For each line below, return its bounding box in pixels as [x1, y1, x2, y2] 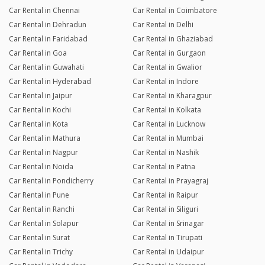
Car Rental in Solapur [9, 218, 79, 229]
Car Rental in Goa [9, 48, 67, 59]
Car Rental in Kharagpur [132, 91, 212, 101]
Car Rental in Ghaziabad [132, 34, 213, 44]
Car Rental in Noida [9, 161, 73, 172]
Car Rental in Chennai [9, 5, 80, 16]
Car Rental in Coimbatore [132, 5, 217, 16]
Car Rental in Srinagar [132, 218, 204, 229]
